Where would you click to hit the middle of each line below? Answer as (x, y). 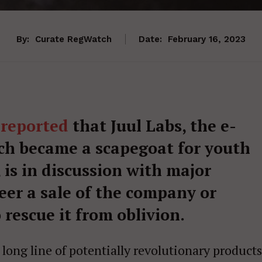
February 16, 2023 (207, 39)
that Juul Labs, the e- (152, 126)
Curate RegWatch (73, 39)
